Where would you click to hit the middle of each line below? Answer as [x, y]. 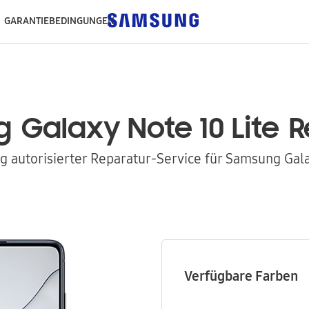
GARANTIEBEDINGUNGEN [59, 21]
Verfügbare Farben [241, 276]
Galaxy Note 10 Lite [150, 130]
